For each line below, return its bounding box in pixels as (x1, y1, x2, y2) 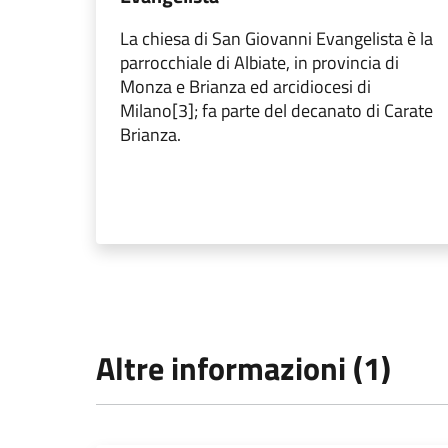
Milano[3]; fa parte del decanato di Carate (120, 97, 433, 124)
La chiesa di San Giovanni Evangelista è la (120, 25, 433, 52)
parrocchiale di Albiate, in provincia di (120, 49, 399, 76)
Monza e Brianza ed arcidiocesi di (120, 73, 371, 100)
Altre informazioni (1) (96, 344, 391, 392)
